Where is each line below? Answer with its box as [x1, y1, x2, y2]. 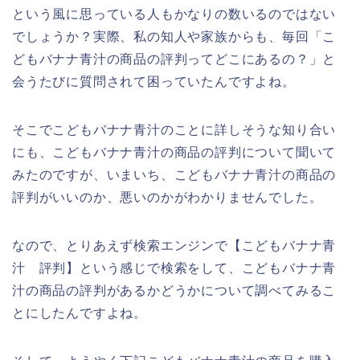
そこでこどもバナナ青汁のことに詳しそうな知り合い [12, 123, 337, 137]
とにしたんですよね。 [12, 306, 148, 321]
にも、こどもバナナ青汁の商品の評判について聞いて [12, 145, 337, 160]
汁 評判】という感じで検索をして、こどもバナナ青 [12, 261, 337, 276]
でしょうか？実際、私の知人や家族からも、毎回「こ [12, 30, 337, 44]
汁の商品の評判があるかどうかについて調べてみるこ [12, 284, 337, 298]
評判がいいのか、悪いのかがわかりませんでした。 [12, 190, 323, 205]
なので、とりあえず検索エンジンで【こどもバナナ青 [12, 239, 337, 253]
